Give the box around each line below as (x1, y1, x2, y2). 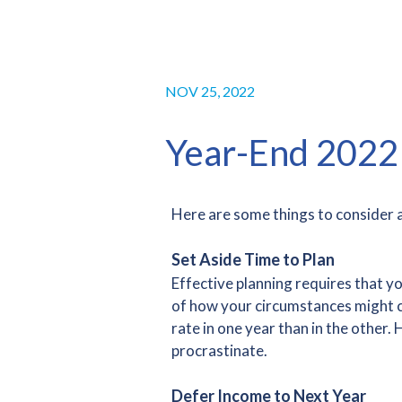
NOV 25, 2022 (165, 83, 255, 100)
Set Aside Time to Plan (170, 249, 335, 269)
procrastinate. (170, 341, 267, 360)
